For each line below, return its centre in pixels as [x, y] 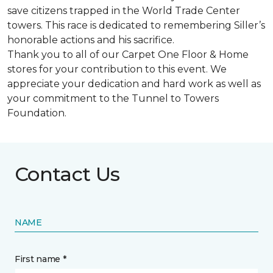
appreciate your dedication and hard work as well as [134, 84]
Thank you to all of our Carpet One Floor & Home [128, 55]
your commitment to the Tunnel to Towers [113, 98]
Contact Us [67, 174]
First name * [41, 259]
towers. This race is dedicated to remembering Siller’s [136, 25]
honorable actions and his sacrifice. [91, 40]
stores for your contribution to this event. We [117, 69]
